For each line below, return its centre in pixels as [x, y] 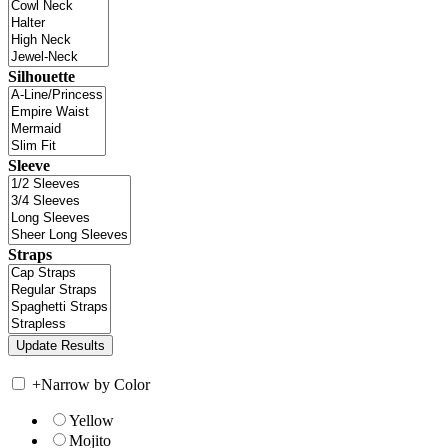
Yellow [91, 420]
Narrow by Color [95, 384]
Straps [30, 254]
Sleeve [29, 165]
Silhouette [41, 76]
